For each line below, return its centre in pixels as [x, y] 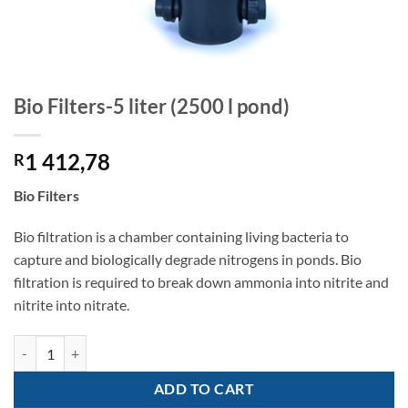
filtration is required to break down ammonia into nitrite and [201, 282]
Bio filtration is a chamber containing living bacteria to [181, 237]
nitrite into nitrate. [71, 305]
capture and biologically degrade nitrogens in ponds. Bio [188, 260]
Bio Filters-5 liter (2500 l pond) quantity [125, 345]
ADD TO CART [204, 389]
